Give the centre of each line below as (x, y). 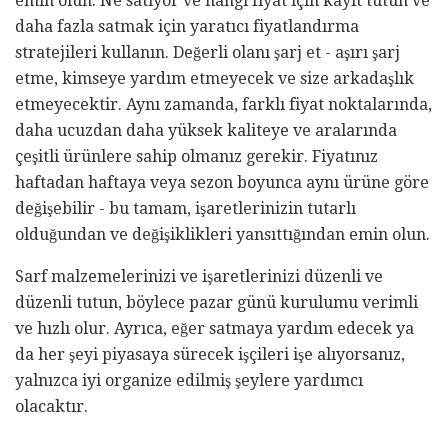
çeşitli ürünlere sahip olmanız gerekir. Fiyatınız (196, 157)
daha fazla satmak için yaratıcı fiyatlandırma (187, 27)
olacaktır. (51, 407)
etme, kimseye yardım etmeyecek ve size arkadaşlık (214, 79)
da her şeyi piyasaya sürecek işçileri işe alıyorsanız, (210, 355)
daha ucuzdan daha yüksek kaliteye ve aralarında (206, 131)
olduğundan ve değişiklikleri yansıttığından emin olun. (222, 235)
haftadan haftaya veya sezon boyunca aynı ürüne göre (222, 183)
